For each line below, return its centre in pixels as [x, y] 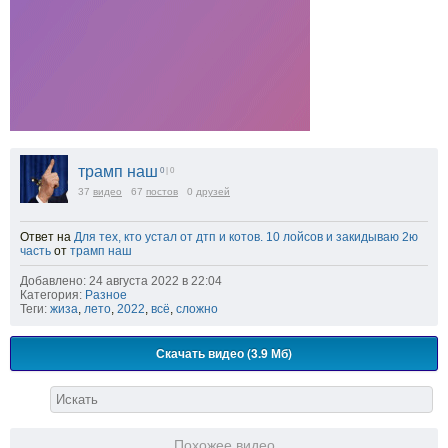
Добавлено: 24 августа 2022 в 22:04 [121, 280]
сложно [197, 308]
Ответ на [47, 236]
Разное [106, 294]
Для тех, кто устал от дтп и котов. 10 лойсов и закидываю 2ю [246, 236]
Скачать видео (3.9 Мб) [224, 352]
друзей [213, 191]
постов [162, 191]
